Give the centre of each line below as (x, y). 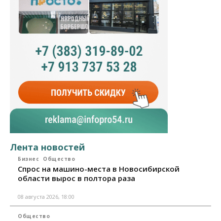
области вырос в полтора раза (76, 178)
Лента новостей (47, 147)
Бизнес (28, 159)
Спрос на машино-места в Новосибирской (99, 169)
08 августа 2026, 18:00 (46, 197)
